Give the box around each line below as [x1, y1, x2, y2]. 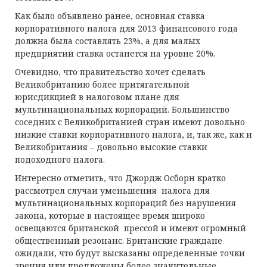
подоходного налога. [15, 154, 107, 165]
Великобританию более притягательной [15, 79, 190, 90]
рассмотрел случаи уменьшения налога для [15, 185, 210, 196]
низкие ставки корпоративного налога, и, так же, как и [15, 129, 252, 140]
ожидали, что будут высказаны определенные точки [15, 247, 245, 259]
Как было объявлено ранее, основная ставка [15, 10, 205, 21]
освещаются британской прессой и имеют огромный [15, 222, 246, 234]
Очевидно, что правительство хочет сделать [15, 66, 206, 77]
